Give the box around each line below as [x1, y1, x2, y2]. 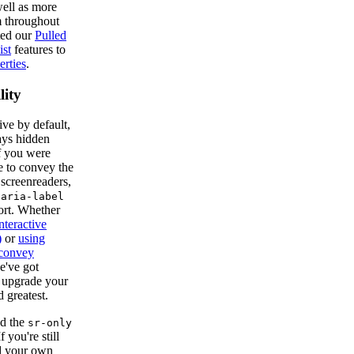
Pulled [35, 28, 66, 42]
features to [11, 42, 66, 56]
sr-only [28, 317, 72, 330]
